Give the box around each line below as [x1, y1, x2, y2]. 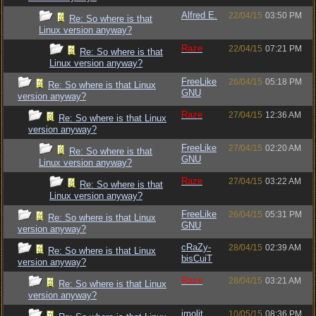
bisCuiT [181, 253, 212, 264]
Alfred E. [181, 10, 217, 20]
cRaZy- [181, 242, 211, 253]
